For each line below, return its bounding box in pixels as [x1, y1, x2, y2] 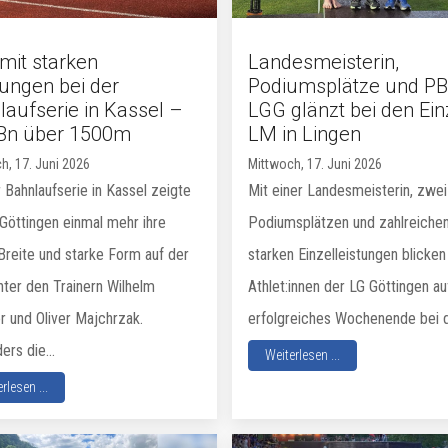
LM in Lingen [247, 121, 361, 146]
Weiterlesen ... [264, 346, 340, 363]
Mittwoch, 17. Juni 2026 [247, 155, 382, 172]
